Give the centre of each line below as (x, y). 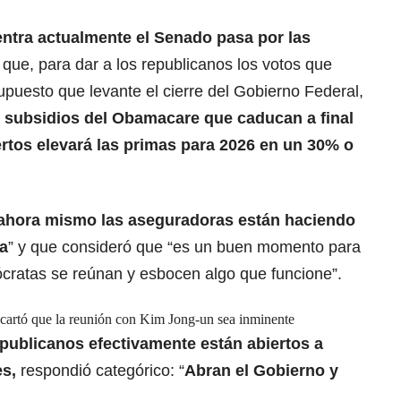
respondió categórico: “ (100, 371)
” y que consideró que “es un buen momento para (184, 247)
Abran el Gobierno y (261, 371)
